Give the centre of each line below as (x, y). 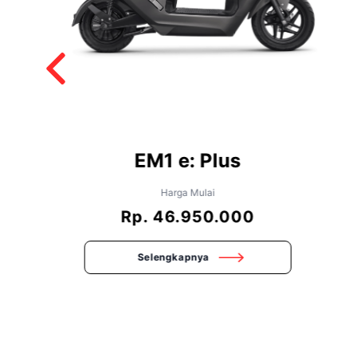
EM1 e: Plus (188, 161)
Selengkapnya (173, 257)
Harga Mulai (188, 193)
